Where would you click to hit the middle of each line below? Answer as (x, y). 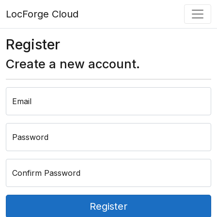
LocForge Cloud (42, 14)
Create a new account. (73, 64)
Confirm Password (46, 173)
